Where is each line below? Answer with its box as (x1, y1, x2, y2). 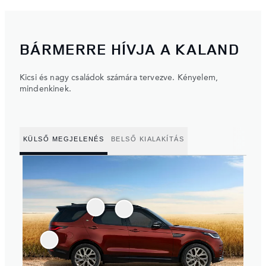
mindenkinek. (20, 84, 71, 93)
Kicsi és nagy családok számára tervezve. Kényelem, (20, 73, 218, 82)
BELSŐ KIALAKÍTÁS (111, 135, 185, 143)
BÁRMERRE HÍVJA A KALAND (20, 38, 240, 59)
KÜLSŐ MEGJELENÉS (23, 135, 104, 143)
